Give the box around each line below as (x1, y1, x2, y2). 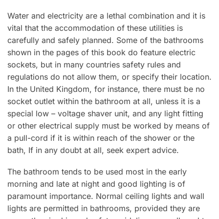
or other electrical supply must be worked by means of (7, 120, 210, 131)
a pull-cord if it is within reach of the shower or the (7, 132, 195, 143)
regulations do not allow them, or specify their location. (7, 71, 212, 82)
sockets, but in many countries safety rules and (7, 59, 181, 69)
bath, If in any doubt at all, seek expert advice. (7, 145, 179, 155)
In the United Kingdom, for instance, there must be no (7, 84, 205, 94)
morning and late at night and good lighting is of (7, 179, 185, 189)
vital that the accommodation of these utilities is (7, 22, 183, 33)
